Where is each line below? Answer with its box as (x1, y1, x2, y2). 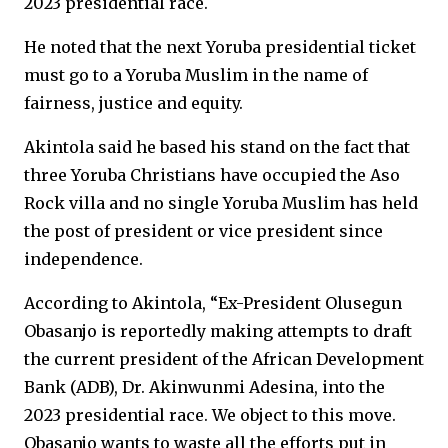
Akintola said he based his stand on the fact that (24, 137, 410, 157)
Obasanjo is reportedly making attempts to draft (24, 321, 412, 341)
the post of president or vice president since (24, 221, 383, 241)
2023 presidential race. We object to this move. (24, 405, 396, 425)
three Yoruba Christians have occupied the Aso (24, 165, 400, 185)
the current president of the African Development (24, 349, 424, 369)
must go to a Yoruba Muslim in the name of (24, 65, 368, 85)
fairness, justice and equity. (24, 93, 243, 113)
